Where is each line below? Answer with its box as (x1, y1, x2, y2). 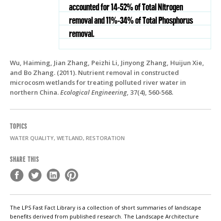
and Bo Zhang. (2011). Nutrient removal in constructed (10, 68, 179, 77)
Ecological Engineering (60, 88, 127, 97)
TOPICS (10, 122, 27, 130)
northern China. (10, 88, 60, 97)
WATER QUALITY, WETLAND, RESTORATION (10, 134, 125, 142)
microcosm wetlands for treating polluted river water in (10, 78, 186, 87)
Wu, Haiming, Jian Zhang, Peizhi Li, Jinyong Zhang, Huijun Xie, (10, 58, 204, 68)
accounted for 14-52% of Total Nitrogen (69, 2, 183, 13)
